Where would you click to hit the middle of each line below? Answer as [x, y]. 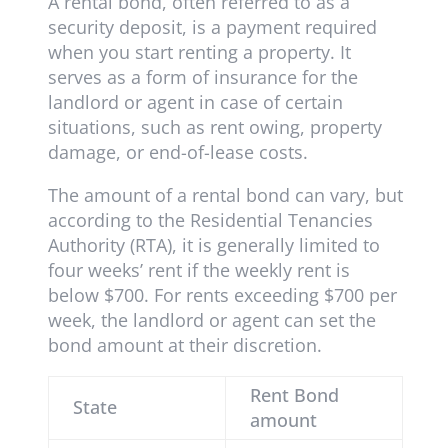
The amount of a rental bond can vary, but [225, 195]
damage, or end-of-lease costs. [180, 152]
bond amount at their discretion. [184, 345]
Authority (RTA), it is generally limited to [213, 245]
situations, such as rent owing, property [214, 127]
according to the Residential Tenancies [210, 220]
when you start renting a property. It [199, 52]
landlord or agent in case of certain [195, 102]
